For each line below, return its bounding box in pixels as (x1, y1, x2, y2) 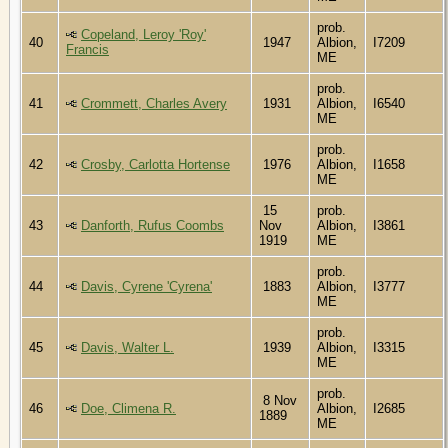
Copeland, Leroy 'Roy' (81, 26, 206, 42)
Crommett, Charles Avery (81, 95, 227, 111)
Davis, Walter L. (81, 339, 174, 355)
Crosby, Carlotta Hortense (81, 156, 230, 172)
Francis (66, 41, 109, 57)
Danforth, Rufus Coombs (81, 217, 224, 233)
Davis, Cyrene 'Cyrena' (81, 278, 212, 294)
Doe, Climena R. (81, 400, 176, 416)
